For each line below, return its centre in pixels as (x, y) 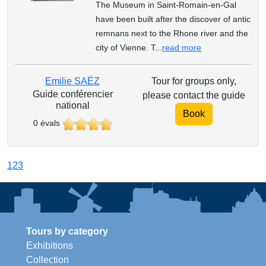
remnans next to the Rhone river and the (172, 34)
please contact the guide (194, 96)
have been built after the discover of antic (173, 19)
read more (181, 48)
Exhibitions (50, 246)
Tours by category (67, 232)
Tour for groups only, (194, 81)
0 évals (46, 123)
